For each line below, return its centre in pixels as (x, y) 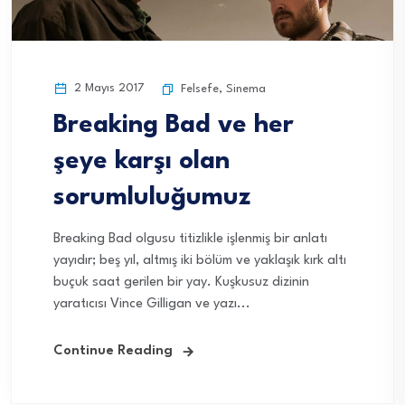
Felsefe (200, 89)
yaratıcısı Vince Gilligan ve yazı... (152, 305)
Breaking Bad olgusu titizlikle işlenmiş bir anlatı (190, 240)
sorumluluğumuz (152, 198)
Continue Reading (113, 352)
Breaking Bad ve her (174, 126)
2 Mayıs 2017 (108, 89)
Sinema (246, 89)
